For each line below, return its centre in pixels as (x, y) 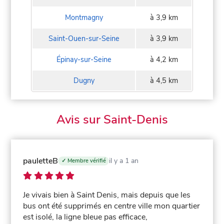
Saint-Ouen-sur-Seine (84, 38)
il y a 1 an (123, 161)
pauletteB (41, 161)
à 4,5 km (164, 80)
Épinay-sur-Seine (84, 59)
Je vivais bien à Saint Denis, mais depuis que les (107, 195)
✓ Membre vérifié (83, 161)
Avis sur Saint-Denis (112, 119)
